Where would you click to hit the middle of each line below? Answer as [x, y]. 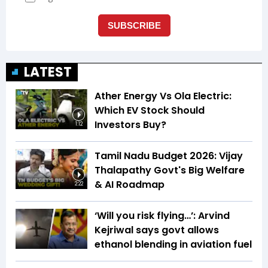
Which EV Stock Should [150, 110]
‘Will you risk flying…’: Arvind [162, 215]
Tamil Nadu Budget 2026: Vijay [169, 156]
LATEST [48, 72]
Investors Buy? [130, 124]
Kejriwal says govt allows [157, 230]
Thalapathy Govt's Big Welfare [170, 170]
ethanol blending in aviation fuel [173, 244]
